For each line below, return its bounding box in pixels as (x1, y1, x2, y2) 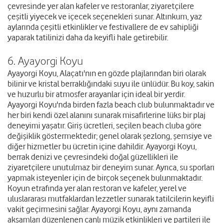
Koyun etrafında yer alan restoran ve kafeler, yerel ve (7, 183, 187, 194)
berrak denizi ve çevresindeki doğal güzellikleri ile (7, 152, 178, 162)
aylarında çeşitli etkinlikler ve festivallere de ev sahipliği (7, 22, 199, 32)
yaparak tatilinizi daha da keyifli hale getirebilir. (7, 32, 168, 43)
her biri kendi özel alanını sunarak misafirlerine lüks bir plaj (7, 110, 206, 120)
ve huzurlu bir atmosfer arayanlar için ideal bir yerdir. (7, 89, 185, 100)
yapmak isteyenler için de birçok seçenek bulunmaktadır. (7, 173, 203, 183)
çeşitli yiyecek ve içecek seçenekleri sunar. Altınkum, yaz (7, 11, 202, 22)
